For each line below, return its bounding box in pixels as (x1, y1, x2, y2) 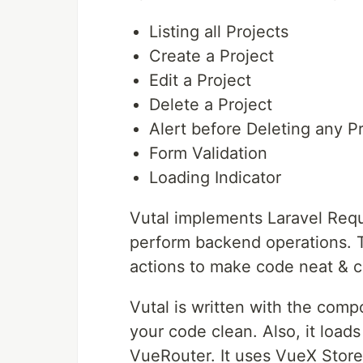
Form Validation (149, 143, 267, 164)
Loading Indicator (149, 168, 281, 188)
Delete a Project (149, 95, 272, 115)
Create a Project (149, 46, 274, 66)
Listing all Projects (149, 22, 288, 42)
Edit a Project (149, 70, 251, 91)
